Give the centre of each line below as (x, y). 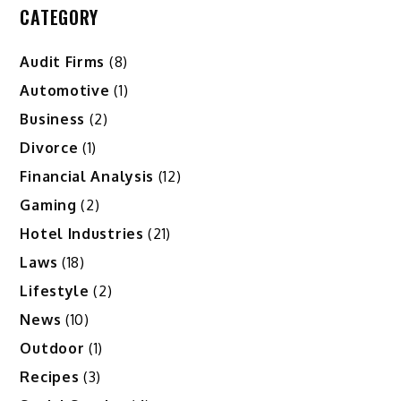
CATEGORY (60, 17)
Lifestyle (55, 291)
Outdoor (52, 349)
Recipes (50, 377)
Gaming (48, 205)
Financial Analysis (87, 177)
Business (53, 119)
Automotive (65, 91)
